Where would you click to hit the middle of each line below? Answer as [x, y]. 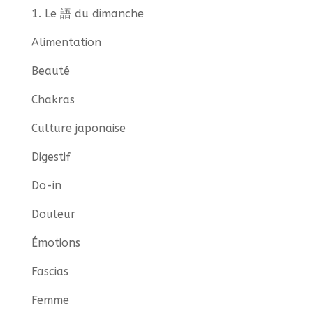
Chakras [53, 99]
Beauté [50, 71]
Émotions [56, 242]
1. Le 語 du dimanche [87, 13]
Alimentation [66, 42]
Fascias [50, 271]
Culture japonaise [78, 128]
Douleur [53, 214]
